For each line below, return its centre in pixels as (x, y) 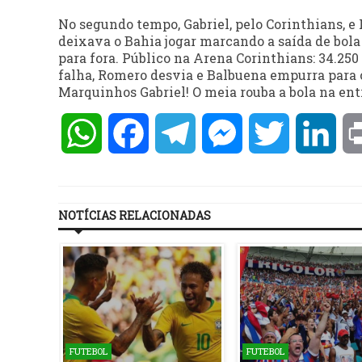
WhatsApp (137, 133)
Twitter (314, 133)
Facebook (179, 133)
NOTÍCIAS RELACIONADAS (135, 216)
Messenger (278, 133)
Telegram (226, 133)
